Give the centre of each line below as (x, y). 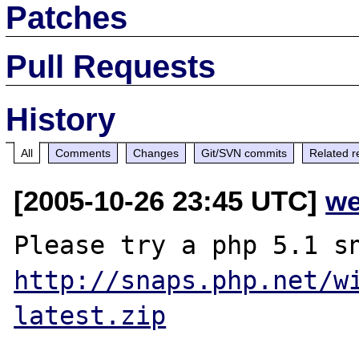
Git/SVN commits (244, 153)
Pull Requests (111, 66)
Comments (83, 153)
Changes (156, 153)
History (61, 119)
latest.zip (90, 315)
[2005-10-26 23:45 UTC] (170, 200)
